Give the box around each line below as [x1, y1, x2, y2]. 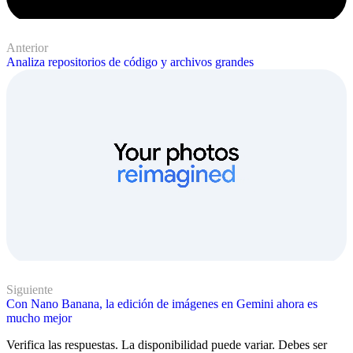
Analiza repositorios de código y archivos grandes [6, 55, 254, 69]
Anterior [6, 41, 48, 55]
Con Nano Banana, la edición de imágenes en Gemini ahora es [6, 297, 318, 311]
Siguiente [6, 283, 53, 297]
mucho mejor [6, 311, 72, 325]
